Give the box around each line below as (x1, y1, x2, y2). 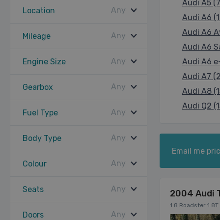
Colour (23, 159, 47, 168)
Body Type (23, 134, 61, 143)
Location (23, 6, 55, 15)
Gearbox (23, 82, 53, 92)
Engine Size (23, 57, 66, 66)
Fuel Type (23, 108, 58, 117)
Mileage (23, 31, 51, 41)
